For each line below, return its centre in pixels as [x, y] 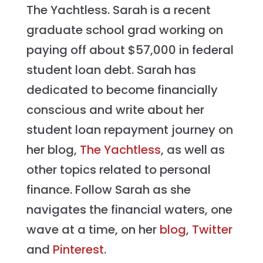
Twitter [212, 230]
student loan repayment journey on [129, 130]
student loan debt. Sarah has [111, 70]
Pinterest [78, 250]
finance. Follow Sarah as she [108, 190]
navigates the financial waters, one [129, 210]
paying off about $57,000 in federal [130, 50]
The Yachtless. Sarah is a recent [118, 10]
